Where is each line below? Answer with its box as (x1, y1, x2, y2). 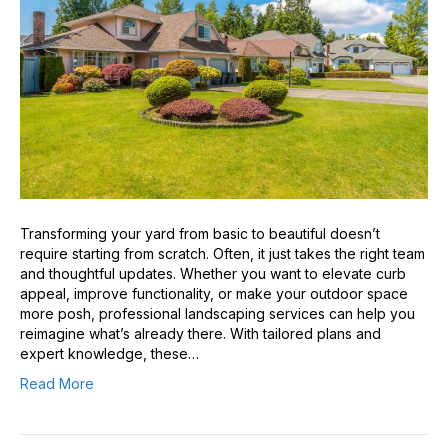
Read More (20, 375, 94, 393)
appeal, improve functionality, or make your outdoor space (20, 285, 408, 303)
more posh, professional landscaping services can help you (20, 305, 415, 323)
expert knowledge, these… (20, 345, 199, 363)
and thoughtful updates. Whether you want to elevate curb (20, 265, 406, 283)
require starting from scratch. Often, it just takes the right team (20, 245, 425, 263)
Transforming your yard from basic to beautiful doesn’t (20, 225, 380, 243)
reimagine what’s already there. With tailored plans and (20, 325, 381, 343)
